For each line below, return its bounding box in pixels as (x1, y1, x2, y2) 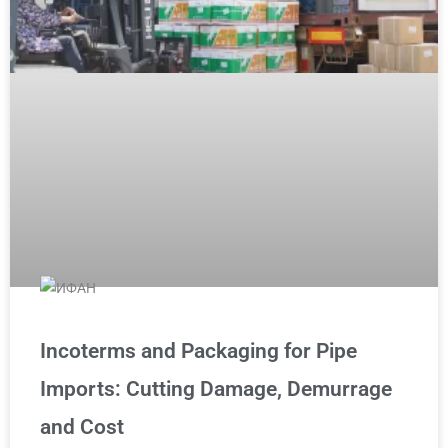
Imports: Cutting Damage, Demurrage (40, 377, 392, 402)
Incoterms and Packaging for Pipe (40, 339, 357, 364)
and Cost (40, 415, 124, 440)
